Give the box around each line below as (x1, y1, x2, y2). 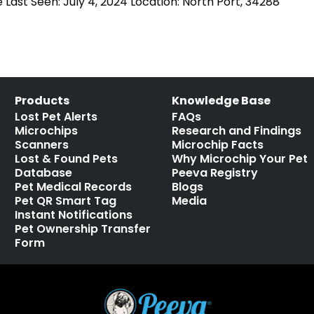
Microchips (15, 123, 78, 139)
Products (15, 93, 70, 109)
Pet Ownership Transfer (15, 221, 151, 237)
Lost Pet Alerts (15, 109, 98, 125)
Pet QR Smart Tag (15, 193, 117, 209)
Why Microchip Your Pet (172, 151, 308, 167)
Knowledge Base (172, 93, 271, 109)
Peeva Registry (172, 165, 259, 181)
